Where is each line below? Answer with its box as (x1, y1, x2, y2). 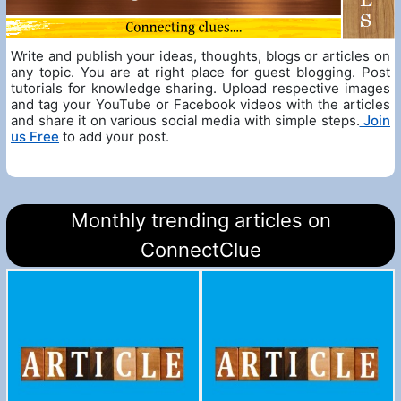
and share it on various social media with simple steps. (11, 112, 360, 130)
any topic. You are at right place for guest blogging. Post (11, 64, 390, 81)
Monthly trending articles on (70, 209, 331, 233)
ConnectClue (140, 238, 261, 262)
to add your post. (59, 128, 169, 146)
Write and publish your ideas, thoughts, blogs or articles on (11, 47, 390, 65)
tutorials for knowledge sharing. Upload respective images (11, 80, 390, 98)
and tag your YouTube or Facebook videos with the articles (11, 96, 390, 114)
